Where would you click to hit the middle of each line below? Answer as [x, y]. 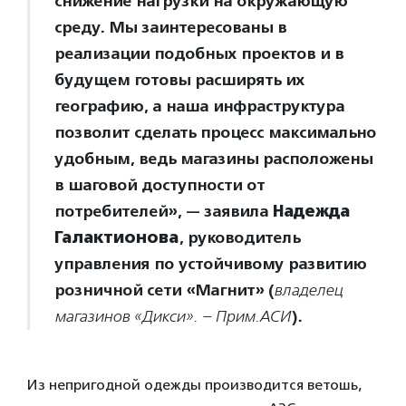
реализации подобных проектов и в [199, 53]
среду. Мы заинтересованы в [170, 27]
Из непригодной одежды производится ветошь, [194, 385]
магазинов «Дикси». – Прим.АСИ [173, 317]
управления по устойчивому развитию [210, 264]
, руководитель [239, 237]
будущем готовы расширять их [179, 80]
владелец [308, 290]
